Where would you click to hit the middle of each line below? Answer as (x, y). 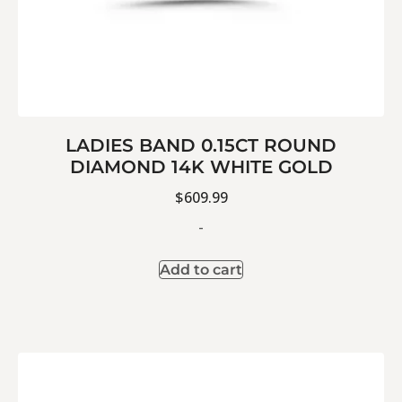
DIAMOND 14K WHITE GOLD (201, 166)
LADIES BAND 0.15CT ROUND (201, 145)
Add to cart (201, 270)
